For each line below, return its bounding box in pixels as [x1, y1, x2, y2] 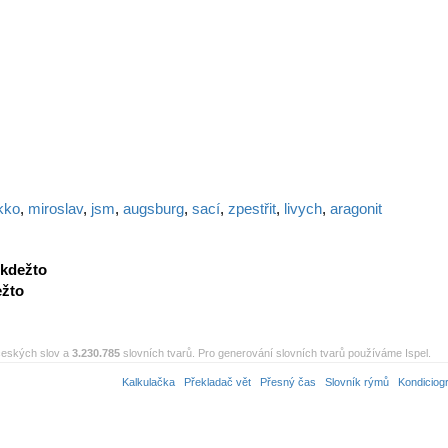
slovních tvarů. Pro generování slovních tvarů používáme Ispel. [120, 347, 431, 359]
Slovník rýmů [325, 376, 389, 388]
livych [284, 200, 322, 217]
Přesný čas [260, 376, 316, 388]
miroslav [28, 200, 83, 217]
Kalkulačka [122, 376, 175, 388]
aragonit [330, 200, 382, 217]
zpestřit [228, 200, 276, 217]
